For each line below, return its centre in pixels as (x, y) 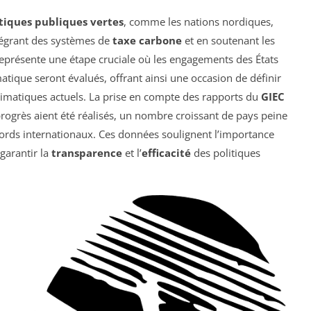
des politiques (226, 153)
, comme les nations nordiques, (199, 22)
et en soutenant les (228, 41)
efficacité (166, 153)
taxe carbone (147, 41)
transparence (87, 153)
